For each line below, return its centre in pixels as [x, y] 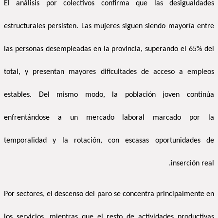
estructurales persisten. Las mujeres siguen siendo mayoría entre [109, 27]
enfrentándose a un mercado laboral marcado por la [109, 118]
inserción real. [192, 164]
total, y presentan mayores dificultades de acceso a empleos [109, 72]
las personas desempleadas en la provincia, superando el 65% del [109, 49]
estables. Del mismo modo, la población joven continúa [109, 95]
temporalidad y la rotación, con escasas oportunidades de [109, 141]
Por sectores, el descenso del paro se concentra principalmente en [109, 194]
